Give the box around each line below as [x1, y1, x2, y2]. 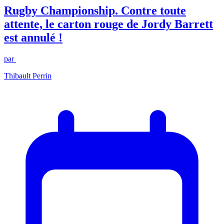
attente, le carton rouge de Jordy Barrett [4, 17, 213, 30]
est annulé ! [4, 30, 62, 44]
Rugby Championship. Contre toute [4, 3, 186, 17]
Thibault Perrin [4, 71, 51, 80]
